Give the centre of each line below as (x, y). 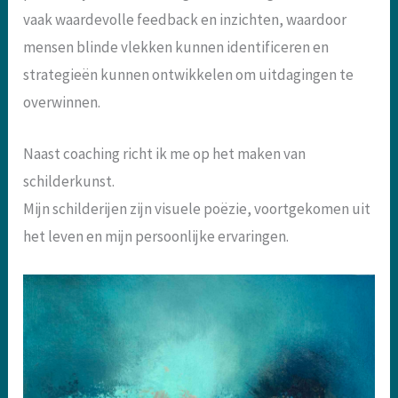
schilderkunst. (69, 182)
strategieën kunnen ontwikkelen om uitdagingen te (189, 75)
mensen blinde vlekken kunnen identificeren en (176, 48)
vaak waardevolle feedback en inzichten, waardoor (185, 20)
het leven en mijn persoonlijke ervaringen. (156, 237)
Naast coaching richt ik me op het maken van (165, 154)
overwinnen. (62, 103)
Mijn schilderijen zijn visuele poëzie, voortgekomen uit (197, 209)
